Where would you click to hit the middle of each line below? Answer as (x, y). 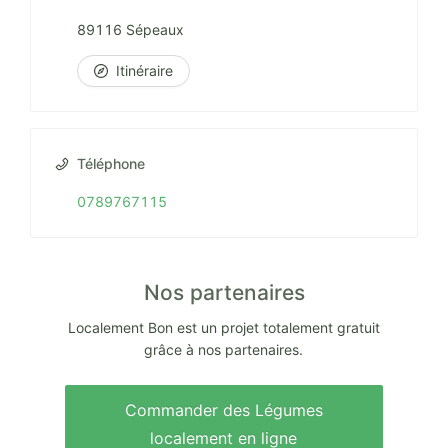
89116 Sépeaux (130, 30)
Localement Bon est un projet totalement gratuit (223, 328)
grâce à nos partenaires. (224, 350)
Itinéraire (144, 71)
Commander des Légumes (223, 410)
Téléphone (111, 164)
